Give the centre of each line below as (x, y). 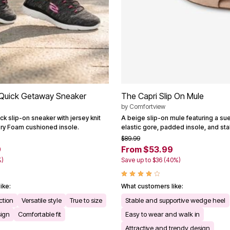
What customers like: (152, 186)
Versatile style (42, 200)
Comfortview (147, 106)
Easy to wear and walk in (162, 214)
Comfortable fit (40, 214)
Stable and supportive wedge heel (175, 200)
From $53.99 (147, 149)
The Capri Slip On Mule (162, 96)
